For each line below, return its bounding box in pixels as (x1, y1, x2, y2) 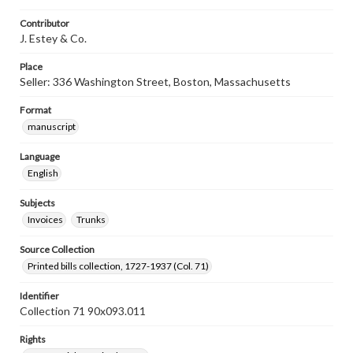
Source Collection (20, 243, 95, 255)
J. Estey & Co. (20, 32, 87, 45)
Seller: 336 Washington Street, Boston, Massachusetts (20, 75, 291, 88)
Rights (20, 333, 46, 345)
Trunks (76, 214, 106, 225)
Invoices (28, 214, 63, 225)
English (28, 167, 58, 179)
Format (20, 104, 51, 116)
